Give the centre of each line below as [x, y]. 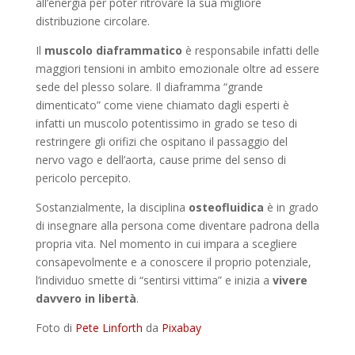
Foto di [55, 328]
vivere [288, 281]
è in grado [291, 208]
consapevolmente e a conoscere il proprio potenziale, [173, 262]
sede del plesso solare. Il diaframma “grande [149, 87]
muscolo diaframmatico [111, 51]
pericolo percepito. [83, 178]
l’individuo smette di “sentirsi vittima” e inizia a [152, 281]
